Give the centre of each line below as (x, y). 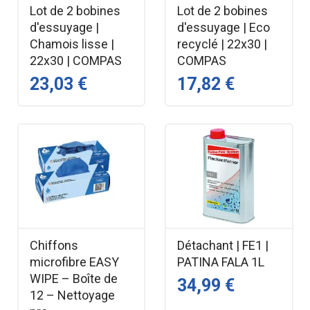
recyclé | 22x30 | (222, 44)
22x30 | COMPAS (75, 60)
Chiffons (54, 246)
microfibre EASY (74, 262)
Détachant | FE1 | (223, 246)
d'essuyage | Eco (224, 27)
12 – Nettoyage (72, 295)
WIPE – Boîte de (73, 279)
